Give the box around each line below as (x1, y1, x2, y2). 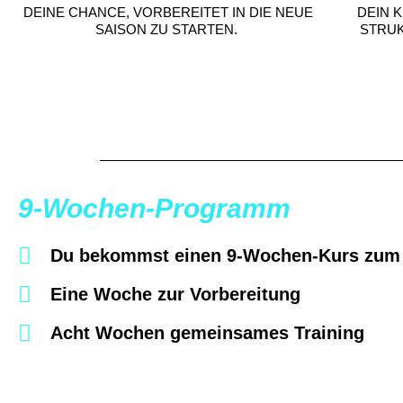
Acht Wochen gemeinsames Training (50, 323, 365, 343)
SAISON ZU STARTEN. (94, 21, 241, 37)
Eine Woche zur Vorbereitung (50, 284, 301, 304)
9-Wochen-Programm (18, 193, 291, 223)
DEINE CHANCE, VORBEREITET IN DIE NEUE (22, 4, 313, 20)
